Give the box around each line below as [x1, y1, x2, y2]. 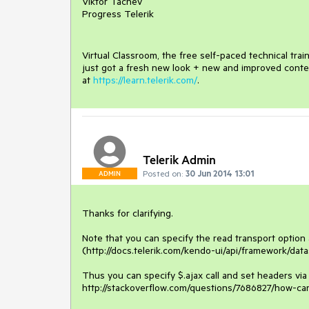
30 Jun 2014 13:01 [186, 168, 255, 179]
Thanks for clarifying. [82, 207, 173, 220]
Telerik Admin [143, 152, 216, 168]
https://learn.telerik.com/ [93, 74, 197, 86]
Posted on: [143, 168, 183, 179]
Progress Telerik [82, 8, 154, 20]
